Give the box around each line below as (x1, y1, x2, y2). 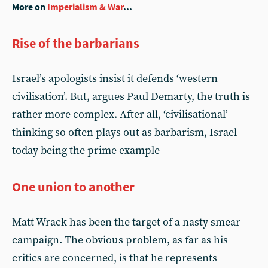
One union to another (12, 178, 135, 195)
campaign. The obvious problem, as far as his (12, 233, 228, 247)
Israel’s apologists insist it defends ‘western (12, 72, 218, 86)
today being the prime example (12, 144, 160, 157)
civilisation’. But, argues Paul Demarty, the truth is (12, 90, 250, 103)
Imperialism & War (47, 1, 123, 13)
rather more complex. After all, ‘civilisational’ (12, 108, 228, 121)
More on (12, 1, 47, 13)
